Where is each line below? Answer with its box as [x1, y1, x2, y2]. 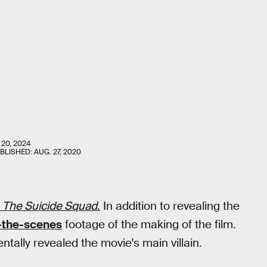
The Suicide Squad [2, 198, 97, 213]
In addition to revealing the [100, 198, 240, 213]
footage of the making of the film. [62, 217, 236, 232]
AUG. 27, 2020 [34, 147, 81, 157]
